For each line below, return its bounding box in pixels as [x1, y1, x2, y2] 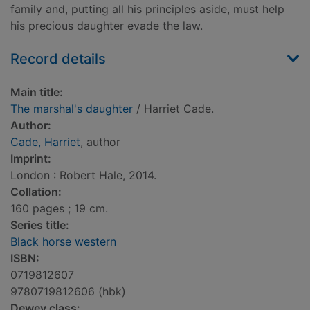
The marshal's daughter [10, 102, 133, 116]
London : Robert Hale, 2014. [10, 168, 156, 183]
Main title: [10, 85, 63, 100]
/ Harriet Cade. [133, 102, 214, 116]
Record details [10, 51, 106, 68]
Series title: [10, 218, 69, 232]
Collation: [10, 185, 62, 199]
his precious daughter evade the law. [10, 19, 203, 33]
